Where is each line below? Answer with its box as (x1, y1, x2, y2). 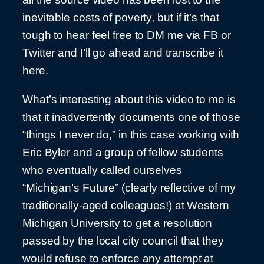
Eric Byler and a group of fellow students (22, 146, 223, 159)
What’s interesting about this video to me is (22, 93, 236, 105)
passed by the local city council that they (22, 234, 224, 247)
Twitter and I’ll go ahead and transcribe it (22, 47, 223, 60)
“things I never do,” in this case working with (22, 128, 240, 141)
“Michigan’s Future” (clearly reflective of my (22, 181, 236, 194)
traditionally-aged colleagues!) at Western (22, 199, 229, 212)
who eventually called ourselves (22, 163, 182, 176)
